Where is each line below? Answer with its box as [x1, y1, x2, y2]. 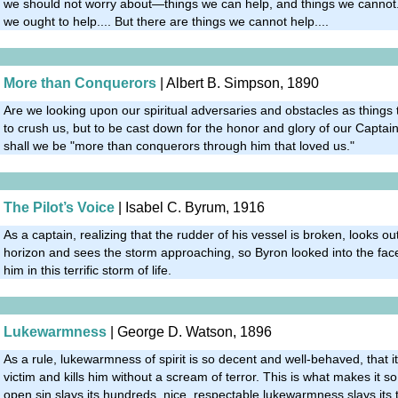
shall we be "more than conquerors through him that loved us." [4, 138, 354, 153]
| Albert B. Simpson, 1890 [156, 75, 319, 91]
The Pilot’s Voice [4, 199, 115, 215]
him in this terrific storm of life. [4, 262, 171, 277]
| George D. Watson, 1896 [107, 323, 272, 339]
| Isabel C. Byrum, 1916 [115, 199, 265, 215]
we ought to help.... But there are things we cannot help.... [4, 13, 329, 28]
